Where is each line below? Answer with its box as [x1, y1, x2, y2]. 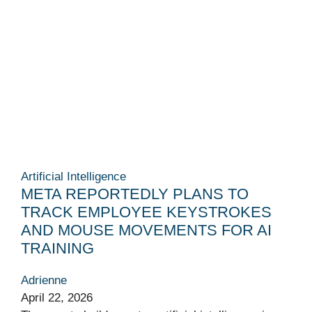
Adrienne [21, 274, 67, 288]
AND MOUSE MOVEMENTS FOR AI [21, 221, 272, 240]
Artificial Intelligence [21, 170, 126, 184]
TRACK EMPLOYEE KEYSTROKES [21, 203, 272, 221]
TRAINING [21, 240, 94, 258]
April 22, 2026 [21, 291, 93, 305]
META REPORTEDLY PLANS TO [21, 185, 249, 203]
